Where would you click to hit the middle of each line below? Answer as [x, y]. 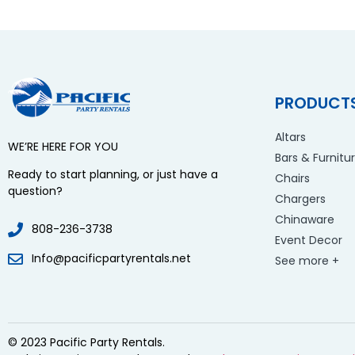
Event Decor [309, 240]
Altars [291, 137]
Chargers [301, 198]
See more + [307, 260]
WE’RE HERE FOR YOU [63, 146]
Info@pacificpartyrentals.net [111, 259]
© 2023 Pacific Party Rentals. [86, 343]
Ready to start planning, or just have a [113, 175]
